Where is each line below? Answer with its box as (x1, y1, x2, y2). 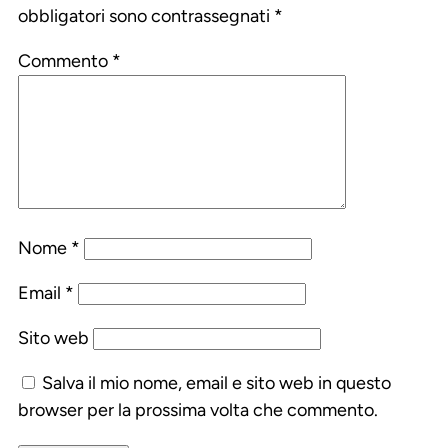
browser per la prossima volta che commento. (18, 399, 378, 422)
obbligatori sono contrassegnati (18, 5, 274, 28)
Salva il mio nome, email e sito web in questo (42, 372, 391, 395)
